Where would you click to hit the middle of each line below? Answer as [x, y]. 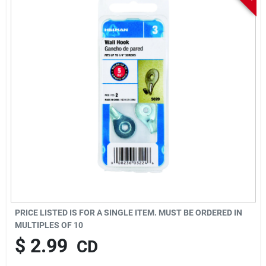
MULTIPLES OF [44, 225]
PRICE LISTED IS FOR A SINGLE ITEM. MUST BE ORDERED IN [128, 212]
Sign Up [32, 53]
